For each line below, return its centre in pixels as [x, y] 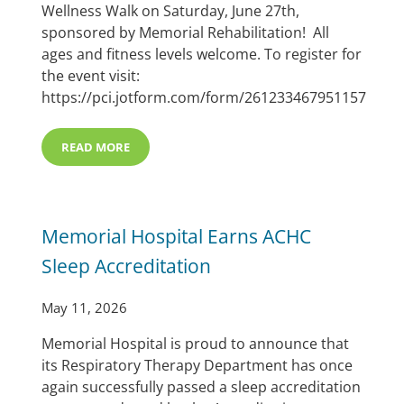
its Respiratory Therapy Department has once [197, 365]
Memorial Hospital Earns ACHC [177, 235]
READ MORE [96, 147]
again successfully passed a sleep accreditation [202, 386]
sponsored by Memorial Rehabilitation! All [186, 33]
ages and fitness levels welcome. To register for [202, 55]
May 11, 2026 [85, 307]
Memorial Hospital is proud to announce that [196, 343]
